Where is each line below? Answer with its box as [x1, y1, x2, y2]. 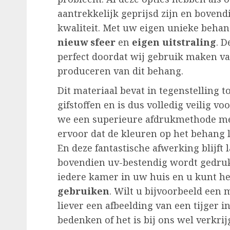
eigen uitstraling [132, 36, 216, 49]
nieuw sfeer [57, 36, 116, 49]
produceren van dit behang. [57, 65, 183, 78]
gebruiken [57, 185, 109, 198]
